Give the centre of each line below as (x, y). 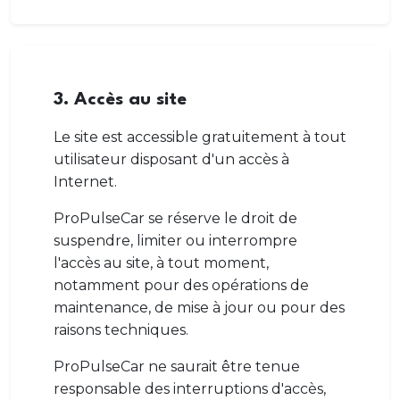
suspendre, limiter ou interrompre (175, 241)
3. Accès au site (120, 100)
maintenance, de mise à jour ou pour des (199, 308)
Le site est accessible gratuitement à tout (200, 137)
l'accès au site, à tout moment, (161, 263)
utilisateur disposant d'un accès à (171, 159)
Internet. (85, 182)
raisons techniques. (121, 330)
